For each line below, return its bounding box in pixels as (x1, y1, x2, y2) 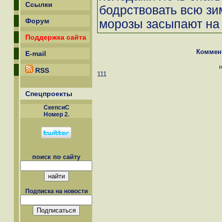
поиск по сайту (32, 153, 80, 161)
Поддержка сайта (25, 33, 86, 41)
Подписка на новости (25, 188, 88, 195)
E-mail (25, 50, 46, 57)
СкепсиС (43, 104, 69, 111)
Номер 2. (43, 111, 69, 118)
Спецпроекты (25, 90, 72, 98)
